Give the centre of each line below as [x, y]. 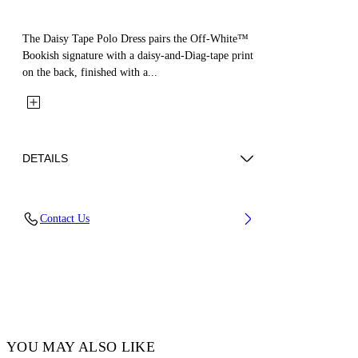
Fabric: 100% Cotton [83, 209]
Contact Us [65, 218]
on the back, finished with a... [90, 72]
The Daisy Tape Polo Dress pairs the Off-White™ [135, 38]
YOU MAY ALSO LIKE [81, 346]
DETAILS [45, 158]
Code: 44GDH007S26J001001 [103, 236]
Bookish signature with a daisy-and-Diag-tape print [138, 55]
